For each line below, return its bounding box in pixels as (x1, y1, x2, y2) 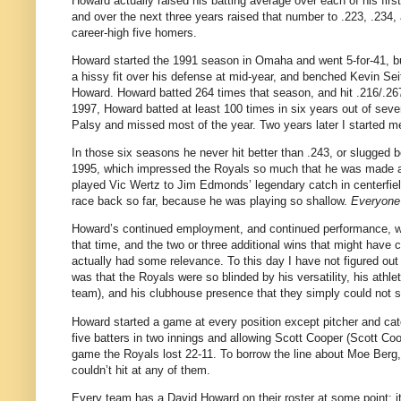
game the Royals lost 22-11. (72, 346, 217, 361)
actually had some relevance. (72, 254, 224, 269)
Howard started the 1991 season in (72, 54, 255, 68)
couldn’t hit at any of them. (72, 363, 210, 377)
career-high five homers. (72, 25, 197, 39)
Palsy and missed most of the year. (72, 118, 256, 132)
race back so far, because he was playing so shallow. (72, 194, 347, 209)
